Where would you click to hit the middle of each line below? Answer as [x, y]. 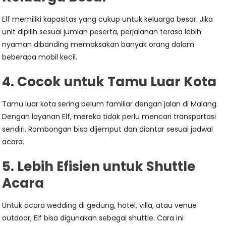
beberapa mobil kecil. [40, 57]
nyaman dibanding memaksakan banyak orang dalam [98, 44]
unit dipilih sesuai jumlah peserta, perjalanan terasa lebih [102, 32]
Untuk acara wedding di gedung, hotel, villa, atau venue [100, 205]
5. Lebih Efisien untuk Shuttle [99, 166]
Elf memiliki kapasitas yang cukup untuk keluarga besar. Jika [108, 19]
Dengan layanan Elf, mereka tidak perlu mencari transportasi [109, 117]
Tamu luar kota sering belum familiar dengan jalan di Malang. [110, 104]
